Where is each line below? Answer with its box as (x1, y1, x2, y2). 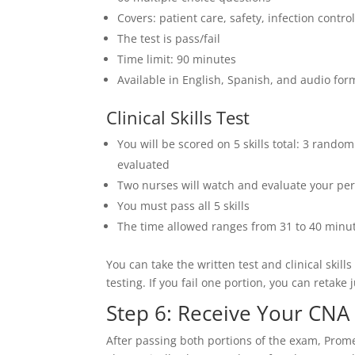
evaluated (117, 157, 170, 172)
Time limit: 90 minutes (117, 52, 237, 67)
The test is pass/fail (117, 31, 221, 46)
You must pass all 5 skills (117, 198, 250, 213)
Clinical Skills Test (106, 105, 250, 129)
